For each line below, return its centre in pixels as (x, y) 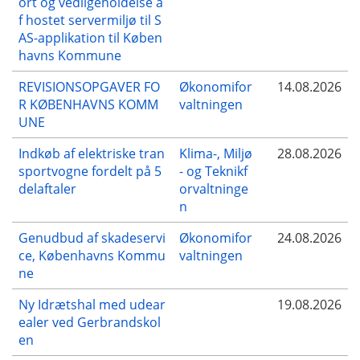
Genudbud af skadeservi (92, 237)
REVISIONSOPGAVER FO (89, 86)
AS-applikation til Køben (90, 37)
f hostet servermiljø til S (90, 20)
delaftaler (47, 188)
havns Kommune (70, 55)
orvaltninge (214, 188)
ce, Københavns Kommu (92, 255)
